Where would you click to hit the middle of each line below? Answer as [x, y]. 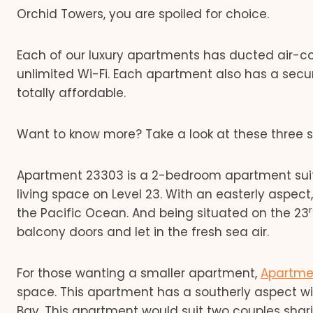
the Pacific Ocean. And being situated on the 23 [163, 213]
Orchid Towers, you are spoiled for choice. [143, 14]
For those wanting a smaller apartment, [139, 273]
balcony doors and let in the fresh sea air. [143, 232]
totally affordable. [71, 93]
